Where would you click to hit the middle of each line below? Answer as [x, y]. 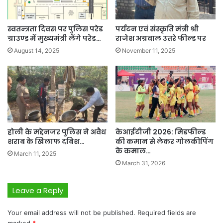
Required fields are [167, 212]
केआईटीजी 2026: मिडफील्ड [161, 132]
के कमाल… [133, 151]
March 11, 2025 [35, 153]
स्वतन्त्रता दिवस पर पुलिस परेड [55, 29]
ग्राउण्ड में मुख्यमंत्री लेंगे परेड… [54, 39]
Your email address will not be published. [71, 212]
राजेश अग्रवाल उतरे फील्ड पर [161, 39]
